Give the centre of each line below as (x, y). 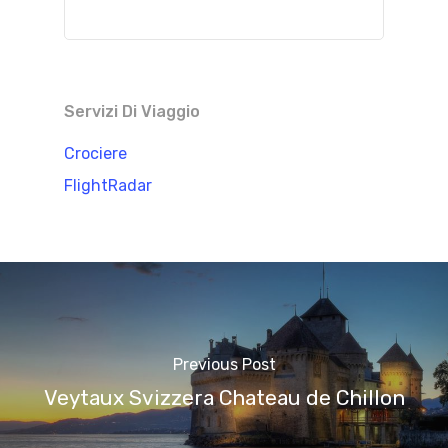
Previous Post (224, 364)
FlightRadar (108, 186)
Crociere (95, 154)
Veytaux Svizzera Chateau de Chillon (224, 397)
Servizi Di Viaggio (132, 112)
